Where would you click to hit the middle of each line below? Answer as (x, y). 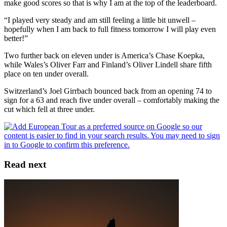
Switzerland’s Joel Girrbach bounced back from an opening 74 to (108, 91)
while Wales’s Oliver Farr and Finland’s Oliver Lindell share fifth (108, 64)
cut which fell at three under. (49, 109)
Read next (25, 164)
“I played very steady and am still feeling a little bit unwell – (100, 20)
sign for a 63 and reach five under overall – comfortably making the (112, 100)
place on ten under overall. (46, 73)
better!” (16, 38)
